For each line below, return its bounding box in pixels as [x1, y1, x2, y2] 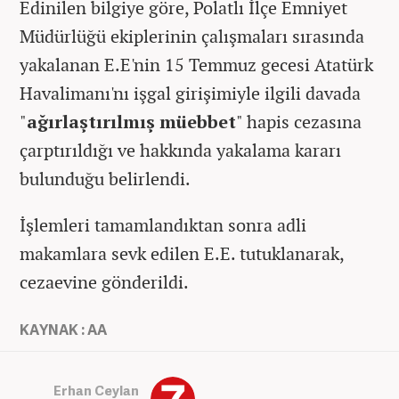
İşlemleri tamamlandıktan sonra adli [20, 212, 306, 237]
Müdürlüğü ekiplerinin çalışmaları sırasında [20, 23, 364, 48]
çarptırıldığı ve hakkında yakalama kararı [20, 137, 341, 162]
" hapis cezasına [236, 109, 362, 134]
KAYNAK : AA [20, 319, 107, 339]
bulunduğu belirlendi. [20, 166, 191, 191]
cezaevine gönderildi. [20, 269, 189, 294]
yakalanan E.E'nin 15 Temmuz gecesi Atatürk [20, 52, 373, 77]
